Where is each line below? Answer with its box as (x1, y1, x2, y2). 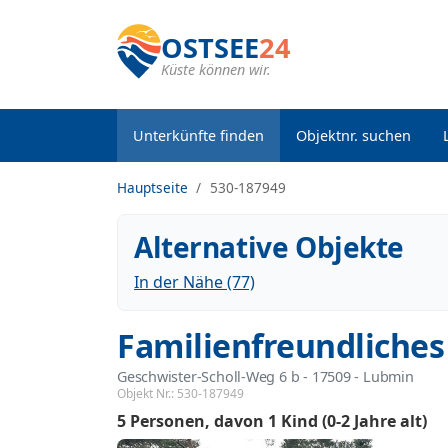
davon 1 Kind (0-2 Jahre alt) (214, 410, 427, 433)
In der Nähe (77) (134, 271, 255, 293)
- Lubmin (350, 367, 414, 386)
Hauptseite (117, 178, 188, 197)
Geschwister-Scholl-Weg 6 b (117, 367, 300, 386)
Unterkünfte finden (133, 126, 264, 145)
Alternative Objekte (134, 228, 405, 266)
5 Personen (117, 410, 205, 433)
